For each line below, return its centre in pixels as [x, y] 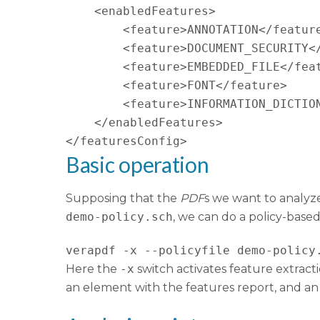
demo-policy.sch [119, 217]
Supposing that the [123, 199]
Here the [93, 269]
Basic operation [137, 165]
